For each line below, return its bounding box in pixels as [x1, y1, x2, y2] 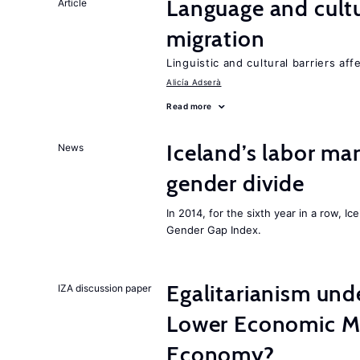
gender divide [166, 170, 305, 197]
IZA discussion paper [58, 282, 152, 294]
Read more [166, 101, 212, 111]
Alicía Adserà [166, 77, 222, 87]
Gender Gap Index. [166, 223, 261, 236]
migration [166, 25, 265, 52]
